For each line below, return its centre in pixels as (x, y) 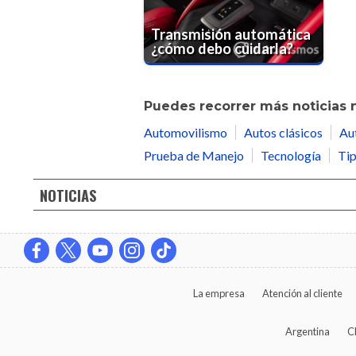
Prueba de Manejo (194, 156)
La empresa (219, 293)
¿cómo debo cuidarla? (222, 48)
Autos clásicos (283, 133)
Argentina (308, 331)
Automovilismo (186, 133)
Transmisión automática (231, 34)
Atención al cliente (303, 293)
